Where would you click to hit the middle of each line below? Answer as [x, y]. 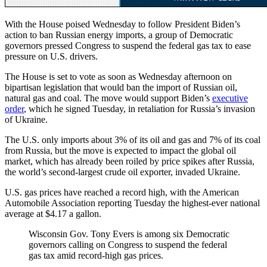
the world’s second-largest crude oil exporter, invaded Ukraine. [122, 172]
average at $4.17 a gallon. [53, 214]
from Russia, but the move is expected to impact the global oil [120, 151]
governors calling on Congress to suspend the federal [128, 245]
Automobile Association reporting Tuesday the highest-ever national [132, 203]
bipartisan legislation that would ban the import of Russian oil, [121, 88]
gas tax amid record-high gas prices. [96, 256]
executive [230, 98]
